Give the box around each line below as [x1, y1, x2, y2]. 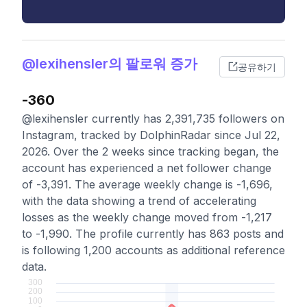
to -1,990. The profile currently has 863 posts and [22, 227, 284, 241]
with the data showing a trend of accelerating [22, 194, 256, 208]
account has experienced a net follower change [22, 161, 271, 175]
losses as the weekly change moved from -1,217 [22, 210, 272, 224]
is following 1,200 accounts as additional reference [22, 243, 285, 257]
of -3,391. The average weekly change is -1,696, [22, 177, 273, 191]
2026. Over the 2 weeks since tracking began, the [22, 145, 279, 158]
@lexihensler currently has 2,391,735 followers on [22, 112, 284, 125]
